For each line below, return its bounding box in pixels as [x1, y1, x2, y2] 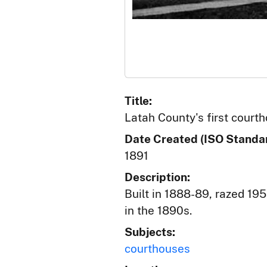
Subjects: [125, 225, 175, 238]
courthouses [125, 242, 190, 255]
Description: [125, 170, 190, 184]
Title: [125, 94, 152, 107]
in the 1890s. [125, 204, 192, 217]
